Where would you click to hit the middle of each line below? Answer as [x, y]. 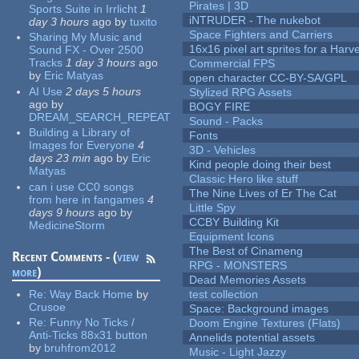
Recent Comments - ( [65, 256]
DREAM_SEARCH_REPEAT [100, 117]
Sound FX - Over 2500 [87, 50]
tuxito [144, 21]
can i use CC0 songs [82, 186]
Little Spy [213, 208]
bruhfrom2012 [81, 348]
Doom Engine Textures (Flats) [265, 323]
